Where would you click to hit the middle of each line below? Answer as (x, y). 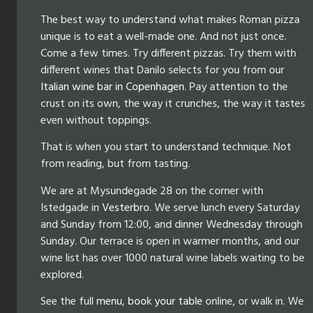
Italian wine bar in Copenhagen (112, 87)
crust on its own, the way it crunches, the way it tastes (173, 104)
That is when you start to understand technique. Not (166, 148)
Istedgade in (71, 208)
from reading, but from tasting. (115, 165)
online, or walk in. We (253, 302)
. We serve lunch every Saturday (225, 208)
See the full (68, 302)
